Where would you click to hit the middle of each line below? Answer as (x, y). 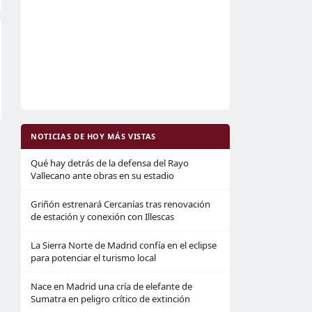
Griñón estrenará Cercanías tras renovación (120, 204)
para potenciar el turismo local (93, 258)
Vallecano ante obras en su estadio (102, 175)
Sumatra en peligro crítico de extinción (110, 299)
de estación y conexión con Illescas (102, 217)
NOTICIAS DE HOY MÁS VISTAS (93, 136)
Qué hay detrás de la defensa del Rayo (110, 163)
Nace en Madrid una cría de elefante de (111, 286)
